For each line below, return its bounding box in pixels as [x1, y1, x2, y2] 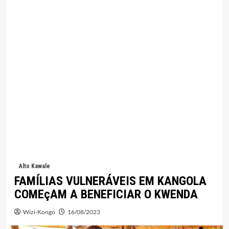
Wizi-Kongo [22, 208, 55, 216]
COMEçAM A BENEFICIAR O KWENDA [14, 187, 198, 202]
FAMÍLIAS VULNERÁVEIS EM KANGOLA [14, 174, 207, 189]
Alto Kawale [18, 163, 50, 170]
